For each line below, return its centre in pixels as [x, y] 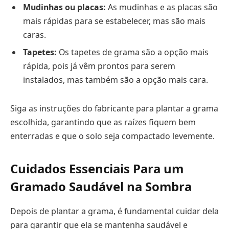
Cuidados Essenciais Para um [97, 168]
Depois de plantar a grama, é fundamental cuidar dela [114, 211]
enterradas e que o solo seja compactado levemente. [112, 136]
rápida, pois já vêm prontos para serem [99, 66]
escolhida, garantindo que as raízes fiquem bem [103, 122]
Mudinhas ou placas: [64, 7]
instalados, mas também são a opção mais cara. [116, 80]
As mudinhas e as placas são [162, 7]
